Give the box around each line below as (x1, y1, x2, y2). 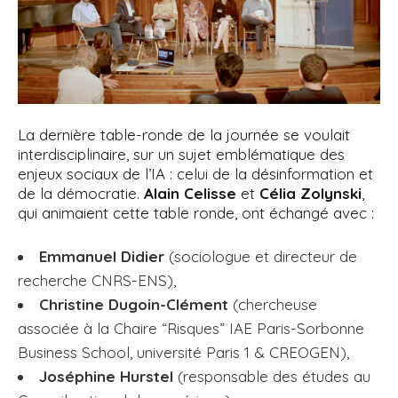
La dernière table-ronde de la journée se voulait (18, 125, 350, 145)
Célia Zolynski (259, 184, 362, 203)
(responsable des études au (173, 367, 370, 386)
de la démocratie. (18, 184, 144, 203)
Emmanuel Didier (39, 247, 164, 267)
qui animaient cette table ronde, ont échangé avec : (18, 203, 374, 223)
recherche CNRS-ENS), (18, 271, 180, 291)
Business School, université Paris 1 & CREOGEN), (18, 343, 358, 362)
